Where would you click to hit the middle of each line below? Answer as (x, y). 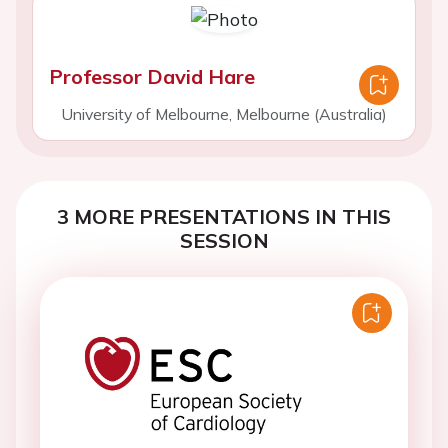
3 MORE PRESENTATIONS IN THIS (224, 216)
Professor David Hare (152, 76)
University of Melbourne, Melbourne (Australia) (224, 114)
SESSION (224, 240)
